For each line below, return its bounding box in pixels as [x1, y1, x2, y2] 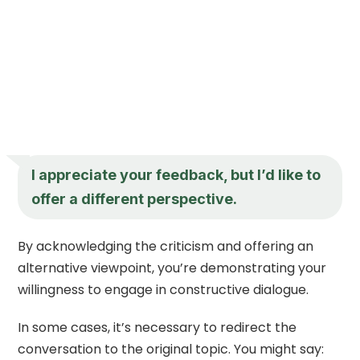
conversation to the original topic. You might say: [18, 339, 325, 358]
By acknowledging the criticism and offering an [18, 236, 314, 256]
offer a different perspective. [31, 190, 238, 207]
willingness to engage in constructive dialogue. [18, 280, 309, 299]
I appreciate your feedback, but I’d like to [31, 166, 321, 183]
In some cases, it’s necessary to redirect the [18, 317, 297, 337]
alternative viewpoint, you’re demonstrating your [18, 258, 327, 277]
